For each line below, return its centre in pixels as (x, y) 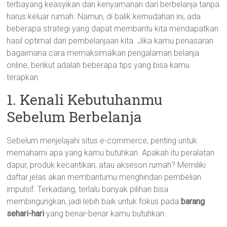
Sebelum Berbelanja (74, 117)
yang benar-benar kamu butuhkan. (105, 214)
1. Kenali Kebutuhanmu (85, 100)
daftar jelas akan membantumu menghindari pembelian (104, 177)
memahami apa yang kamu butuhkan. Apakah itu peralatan (111, 153)
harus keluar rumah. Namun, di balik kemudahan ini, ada (104, 16)
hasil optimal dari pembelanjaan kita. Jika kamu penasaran (110, 41)
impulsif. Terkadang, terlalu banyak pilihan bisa (88, 189)
